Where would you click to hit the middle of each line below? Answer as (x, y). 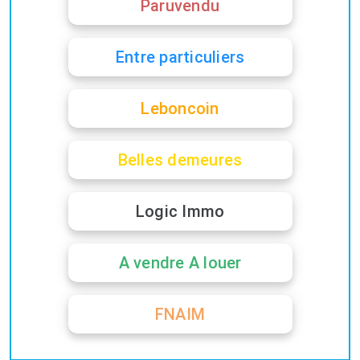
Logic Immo (180, 211)
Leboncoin (180, 108)
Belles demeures (180, 160)
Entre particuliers (180, 57)
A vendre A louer (180, 262)
